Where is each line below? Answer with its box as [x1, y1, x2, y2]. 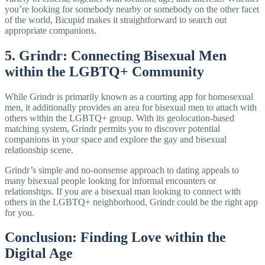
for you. [5, 207, 34, 218]
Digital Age [5, 245, 73, 261]
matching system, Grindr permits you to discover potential [5, 123, 220, 134]
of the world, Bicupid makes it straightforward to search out [5, 14, 227, 25]
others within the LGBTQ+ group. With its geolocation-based [5, 112, 234, 123]
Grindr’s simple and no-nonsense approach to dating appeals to [5, 164, 239, 175]
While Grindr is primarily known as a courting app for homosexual [5, 91, 253, 102]
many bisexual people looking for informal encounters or [5, 175, 216, 186]
